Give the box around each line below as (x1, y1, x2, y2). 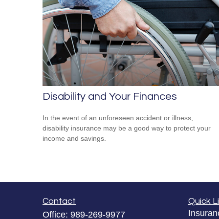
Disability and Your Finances (43, 91, 177, 103)
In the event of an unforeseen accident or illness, (43, 114, 193, 122)
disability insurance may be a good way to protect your (43, 124, 211, 132)
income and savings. (43, 134, 106, 143)
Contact (43, 197, 76, 206)
